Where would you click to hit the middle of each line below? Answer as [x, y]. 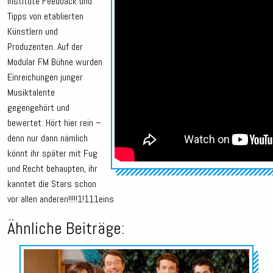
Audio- [260, 255]
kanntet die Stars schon [52, 184]
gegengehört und [38, 108]
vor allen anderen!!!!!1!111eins [61, 199]
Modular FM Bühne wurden [55, 62]
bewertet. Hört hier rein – [54, 123]
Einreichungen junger [45, 77]
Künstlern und [33, 32]
